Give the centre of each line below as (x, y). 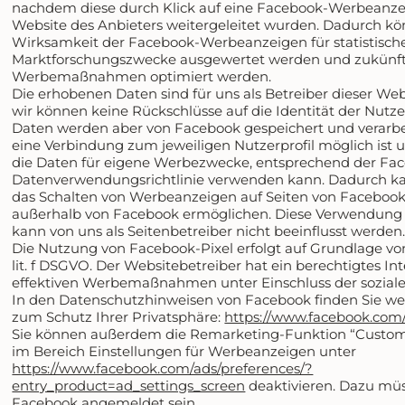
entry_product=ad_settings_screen (129, 386)
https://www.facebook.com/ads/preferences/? (163, 369)
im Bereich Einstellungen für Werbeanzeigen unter (184, 352)
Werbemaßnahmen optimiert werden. (142, 77)
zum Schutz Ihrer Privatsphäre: (118, 317)
